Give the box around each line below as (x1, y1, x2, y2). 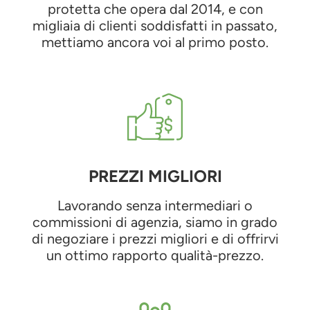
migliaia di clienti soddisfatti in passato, (33, 17, 277, 34)
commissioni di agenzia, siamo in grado (33, 213, 277, 230)
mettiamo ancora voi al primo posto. (42, 33, 268, 51)
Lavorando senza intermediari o (57, 197, 253, 214)
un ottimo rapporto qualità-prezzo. (46, 246, 264, 264)
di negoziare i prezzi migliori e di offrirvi (31, 230, 279, 247)
